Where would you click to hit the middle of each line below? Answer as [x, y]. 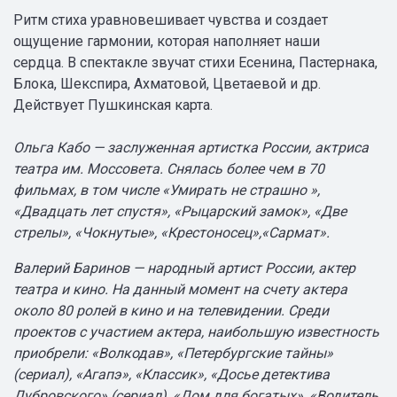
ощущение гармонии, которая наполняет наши [167, 41]
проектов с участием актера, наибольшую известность [196, 332]
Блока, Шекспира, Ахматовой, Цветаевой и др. [167, 84]
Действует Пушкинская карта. [113, 105]
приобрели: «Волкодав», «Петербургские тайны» [173, 353]
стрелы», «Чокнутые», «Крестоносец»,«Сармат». [171, 233]
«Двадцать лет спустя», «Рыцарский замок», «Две [180, 211]
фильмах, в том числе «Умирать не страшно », [167, 190]
